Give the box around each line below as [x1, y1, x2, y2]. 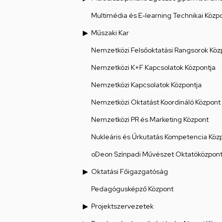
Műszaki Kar [91, 28, 129, 38]
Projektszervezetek [91, 202, 154, 211]
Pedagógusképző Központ [91, 184, 173, 194]
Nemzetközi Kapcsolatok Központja [91, 80, 202, 90]
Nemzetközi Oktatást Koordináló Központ [91, 98, 221, 107]
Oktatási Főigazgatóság [91, 167, 168, 176]
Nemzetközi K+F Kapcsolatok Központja [91, 63, 216, 72]
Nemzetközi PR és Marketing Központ [91, 115, 209, 124]
